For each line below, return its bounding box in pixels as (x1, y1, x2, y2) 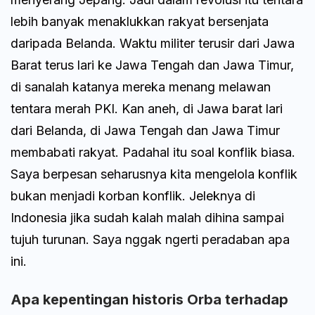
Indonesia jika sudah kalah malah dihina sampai (11, 210, 284, 225)
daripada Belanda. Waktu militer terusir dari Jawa (11, 35, 295, 51)
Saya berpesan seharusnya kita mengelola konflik (11, 166, 297, 181)
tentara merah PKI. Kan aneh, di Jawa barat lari (11, 101, 283, 116)
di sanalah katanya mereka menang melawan (11, 79, 271, 94)
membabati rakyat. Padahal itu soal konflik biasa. (11, 144, 295, 160)
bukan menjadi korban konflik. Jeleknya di (11, 188, 255, 203)
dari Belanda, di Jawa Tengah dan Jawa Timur (11, 122, 280, 138)
